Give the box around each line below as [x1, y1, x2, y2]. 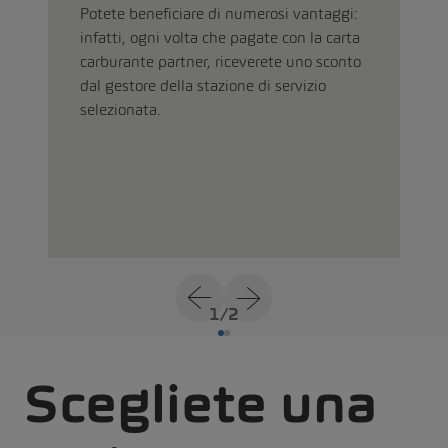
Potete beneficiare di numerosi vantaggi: [80, 4, 358, 22]
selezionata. [80, 100, 161, 118]
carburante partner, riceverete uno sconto [80, 52, 361, 70]
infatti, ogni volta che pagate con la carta [80, 28, 360, 46]
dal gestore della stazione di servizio [80, 76, 326, 94]
